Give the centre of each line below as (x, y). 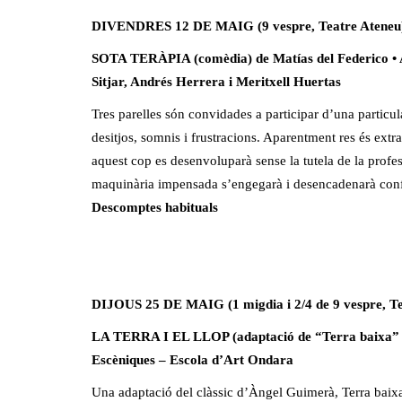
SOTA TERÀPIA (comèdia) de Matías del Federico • (245, 58)
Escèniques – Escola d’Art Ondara (192, 359)
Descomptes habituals (155, 207)
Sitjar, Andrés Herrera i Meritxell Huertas (216, 81)
